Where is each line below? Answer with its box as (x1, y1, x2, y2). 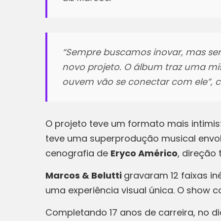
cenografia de (45, 147, 110, 159)
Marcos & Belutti (45, 169, 124, 182)
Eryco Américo (110, 147, 178, 159)
